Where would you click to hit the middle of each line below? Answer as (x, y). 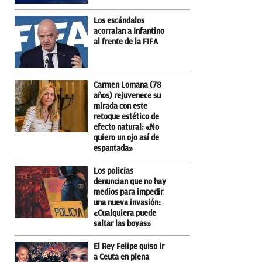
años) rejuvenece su (127, 95)
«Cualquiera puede (125, 213)
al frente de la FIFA (126, 42)
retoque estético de (126, 116)
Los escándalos (119, 20)
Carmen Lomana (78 (127, 85)
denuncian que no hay (130, 181)
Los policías (113, 171)
